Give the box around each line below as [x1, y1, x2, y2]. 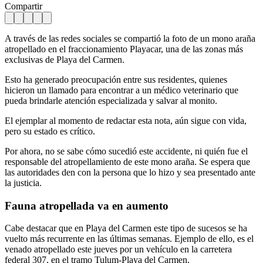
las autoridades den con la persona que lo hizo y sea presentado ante [5, 167, 255, 177]
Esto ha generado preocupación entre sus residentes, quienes [5, 74, 227, 85]
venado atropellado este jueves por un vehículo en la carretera [5, 244, 232, 255]
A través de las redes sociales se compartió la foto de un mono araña [5, 33, 255, 43]
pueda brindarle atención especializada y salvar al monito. [5, 95, 217, 106]
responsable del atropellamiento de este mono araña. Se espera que [5, 156, 250, 167]
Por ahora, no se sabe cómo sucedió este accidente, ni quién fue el [5, 146, 248, 156]
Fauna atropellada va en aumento [5, 199, 168, 212]
